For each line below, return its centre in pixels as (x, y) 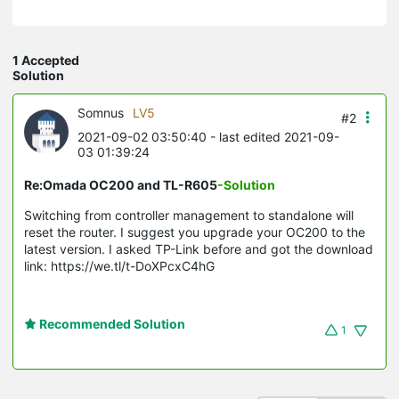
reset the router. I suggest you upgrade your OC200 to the (195, 232)
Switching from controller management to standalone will (189, 215)
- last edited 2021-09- (273, 136)
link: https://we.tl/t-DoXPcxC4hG (119, 265)
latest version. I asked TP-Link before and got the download (199, 248)
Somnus (101, 112)
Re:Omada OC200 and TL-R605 (121, 184)
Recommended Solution (111, 323)
